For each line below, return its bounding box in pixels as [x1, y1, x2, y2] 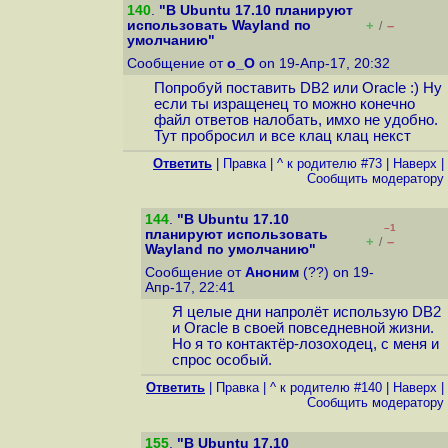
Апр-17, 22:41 [145, 280, 239, 295]
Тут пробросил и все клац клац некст [153, 128, 411, 145]
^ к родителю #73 [277, 156, 382, 171]
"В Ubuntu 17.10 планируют [159, 3, 353, 18]
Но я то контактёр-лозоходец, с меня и [171, 336, 439, 353]
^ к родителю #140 [270, 380, 382, 395]
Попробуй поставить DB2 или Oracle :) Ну [153, 80, 442, 97]
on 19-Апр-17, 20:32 [255, 56, 394, 71]
